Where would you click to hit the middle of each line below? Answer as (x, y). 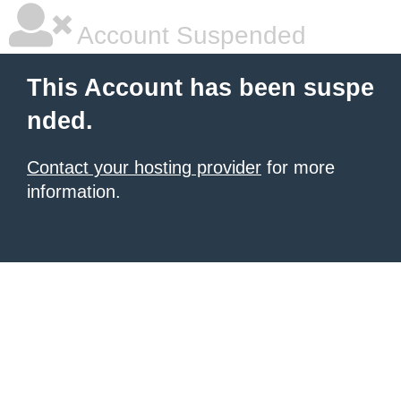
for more (298, 167)
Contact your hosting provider (144, 167)
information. (74, 192)
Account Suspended (189, 35)
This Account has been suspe (200, 88)
